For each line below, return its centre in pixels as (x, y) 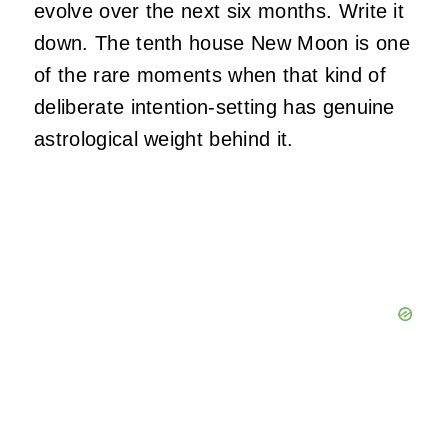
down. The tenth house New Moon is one (222, 43)
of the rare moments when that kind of (210, 75)
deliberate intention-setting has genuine (214, 107)
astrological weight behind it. (164, 139)
